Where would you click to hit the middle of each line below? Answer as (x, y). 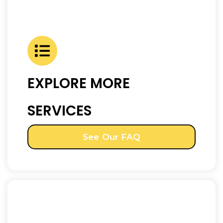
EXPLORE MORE (79, 83)
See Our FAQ (111, 137)
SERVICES (59, 111)
